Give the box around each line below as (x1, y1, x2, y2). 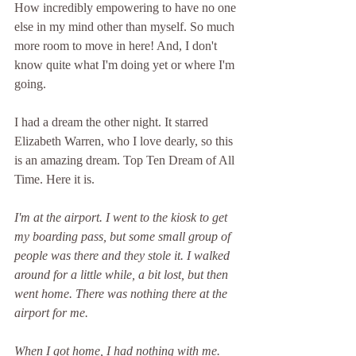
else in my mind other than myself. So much (14, 19, 238, 33)
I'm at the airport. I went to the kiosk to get (14, 210, 230, 224)
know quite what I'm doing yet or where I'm (14, 57, 238, 72)
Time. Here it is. (14, 172, 95, 186)
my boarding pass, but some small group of (14, 229, 234, 243)
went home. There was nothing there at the (14, 286, 230, 300)
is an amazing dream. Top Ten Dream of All (14, 153, 238, 167)
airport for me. (14, 305, 91, 319)
